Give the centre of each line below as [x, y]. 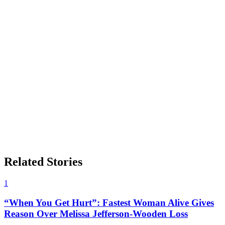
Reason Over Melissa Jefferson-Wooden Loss [96, 213]
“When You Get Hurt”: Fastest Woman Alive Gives [109, 202]
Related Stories [43, 162]
